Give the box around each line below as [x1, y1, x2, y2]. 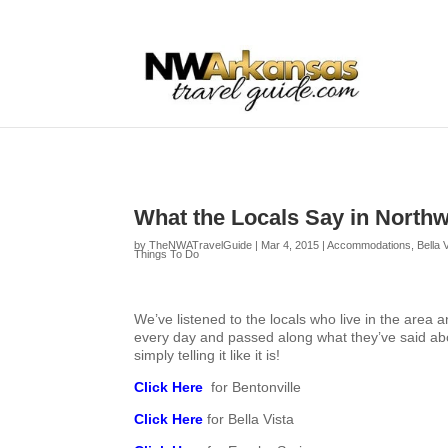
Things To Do [134, 248, 200, 260]
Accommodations [327, 239, 412, 251]
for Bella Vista [203, 411, 295, 427]
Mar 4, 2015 [261, 239, 320, 251]
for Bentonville [211, 379, 302, 395]
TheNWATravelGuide [149, 239, 253, 251]
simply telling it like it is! [134, 347, 281, 363]
